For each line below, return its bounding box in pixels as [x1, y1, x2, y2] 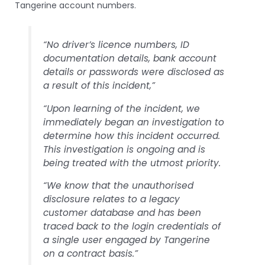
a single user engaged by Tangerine [43, 233, 211, 246]
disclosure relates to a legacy [43, 192, 180, 205]
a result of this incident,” [43, 79, 156, 92]
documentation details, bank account [43, 52, 217, 65]
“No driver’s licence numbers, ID [43, 38, 190, 51]
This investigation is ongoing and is [43, 143, 206, 156]
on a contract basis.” [43, 247, 138, 260]
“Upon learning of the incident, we [43, 102, 201, 115]
